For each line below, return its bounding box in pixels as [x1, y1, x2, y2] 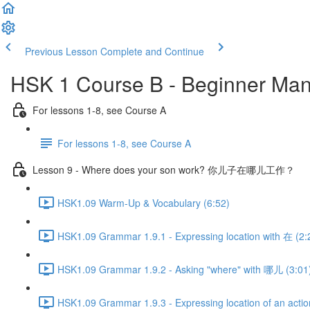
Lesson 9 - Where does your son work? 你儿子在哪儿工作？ [33, 162, 295, 176]
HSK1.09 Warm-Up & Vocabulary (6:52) [57, 195, 230, 210]
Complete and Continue [100, 44, 204, 58]
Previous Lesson [25, 44, 98, 58]
